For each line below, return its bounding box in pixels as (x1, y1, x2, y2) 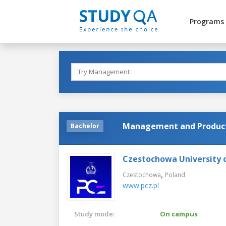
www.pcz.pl (123, 180, 159, 190)
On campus (160, 209, 198, 218)
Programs (189, 17, 224, 26)
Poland (165, 170, 185, 179)
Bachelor (71, 121, 99, 130)
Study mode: (74, 209, 115, 218)
